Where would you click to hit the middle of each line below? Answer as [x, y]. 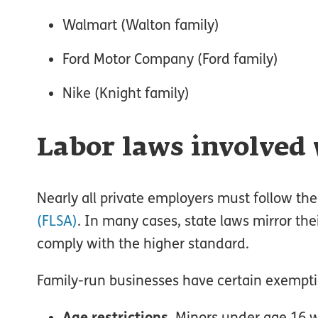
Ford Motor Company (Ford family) [170, 59]
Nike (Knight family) [126, 93]
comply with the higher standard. [143, 243]
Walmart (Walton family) [141, 24]
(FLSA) [57, 220]
